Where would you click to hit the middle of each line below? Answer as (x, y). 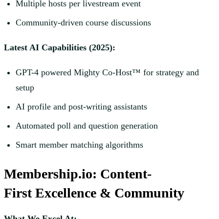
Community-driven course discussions (83, 23)
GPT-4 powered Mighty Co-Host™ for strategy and (107, 73)
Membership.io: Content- (78, 174)
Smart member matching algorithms (79, 145)
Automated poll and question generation (87, 126)
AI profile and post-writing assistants (81, 107)
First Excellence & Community (94, 193)
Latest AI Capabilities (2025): (60, 48)
